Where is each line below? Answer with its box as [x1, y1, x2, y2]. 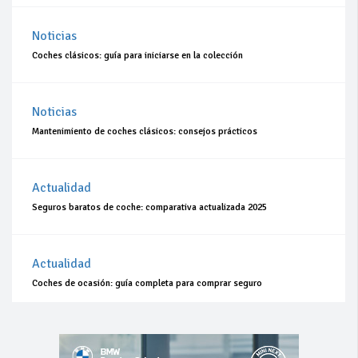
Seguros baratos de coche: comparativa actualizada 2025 [32, 201, 267, 214]
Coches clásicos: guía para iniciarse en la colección [32, 50, 243, 62]
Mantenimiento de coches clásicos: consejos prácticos [32, 125, 257, 138]
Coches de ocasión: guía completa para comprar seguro [32, 277, 262, 290]
